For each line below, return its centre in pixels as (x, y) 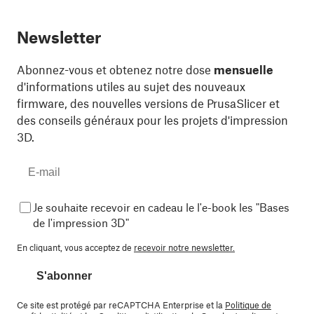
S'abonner (64, 275)
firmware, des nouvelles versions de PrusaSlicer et (148, 103)
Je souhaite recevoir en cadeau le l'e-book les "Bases (161, 207)
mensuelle (244, 69)
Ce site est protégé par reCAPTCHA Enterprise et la (121, 305)
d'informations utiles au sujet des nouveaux (131, 86)
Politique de (248, 305)
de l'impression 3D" (81, 222)
